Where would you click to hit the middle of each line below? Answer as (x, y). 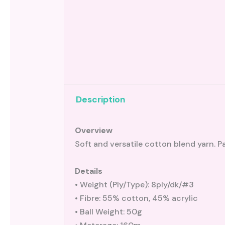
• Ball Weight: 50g (108, 211)
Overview (93, 130)
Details (88, 171)
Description (100, 100)
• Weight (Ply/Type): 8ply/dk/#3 (134, 184)
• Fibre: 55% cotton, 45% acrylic (136, 198)
